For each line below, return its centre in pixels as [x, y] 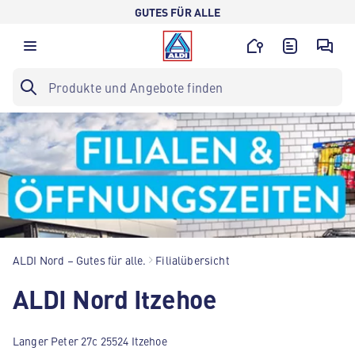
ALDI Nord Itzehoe [115, 298]
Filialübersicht [193, 260]
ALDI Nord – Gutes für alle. [80, 260]
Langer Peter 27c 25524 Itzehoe [90, 341]
